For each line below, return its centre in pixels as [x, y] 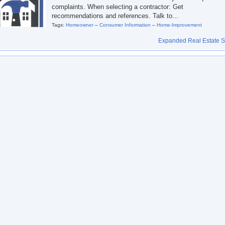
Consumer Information [125, 25]
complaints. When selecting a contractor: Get [118, 7]
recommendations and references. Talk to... [115, 16]
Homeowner [80, 25]
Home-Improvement [179, 25]
